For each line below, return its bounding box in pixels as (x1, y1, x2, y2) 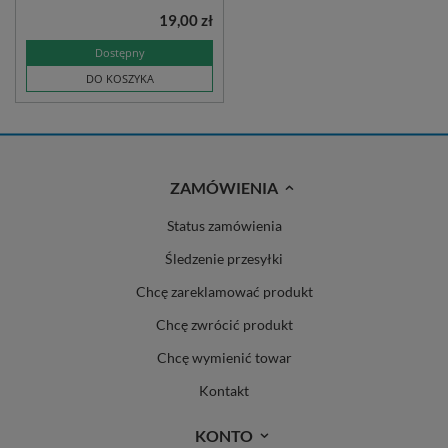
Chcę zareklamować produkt (135, 283, 313, 301)
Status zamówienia (166, 217, 282, 235)
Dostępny (94, 45, 145, 61)
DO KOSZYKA (85, 71, 154, 87)
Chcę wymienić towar (156, 349, 292, 367)
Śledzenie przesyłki (165, 250, 283, 268)
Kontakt (199, 382, 249, 400)
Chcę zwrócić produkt (155, 316, 293, 334)
